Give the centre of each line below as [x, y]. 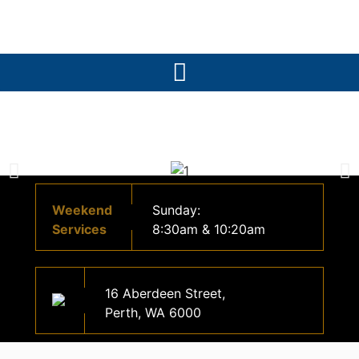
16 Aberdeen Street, [165, 293]
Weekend [82, 210]
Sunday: [176, 210]
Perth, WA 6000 [153, 312]
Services [79, 229]
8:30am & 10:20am [209, 229]
